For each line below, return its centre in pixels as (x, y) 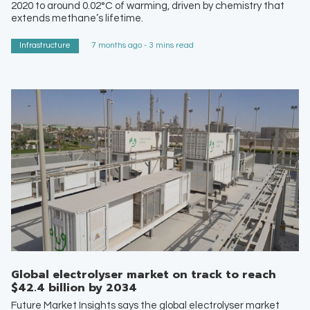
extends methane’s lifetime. (77, 18)
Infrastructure (45, 46)
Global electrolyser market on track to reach (144, 275)
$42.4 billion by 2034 (74, 288)
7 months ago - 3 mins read (143, 46)
